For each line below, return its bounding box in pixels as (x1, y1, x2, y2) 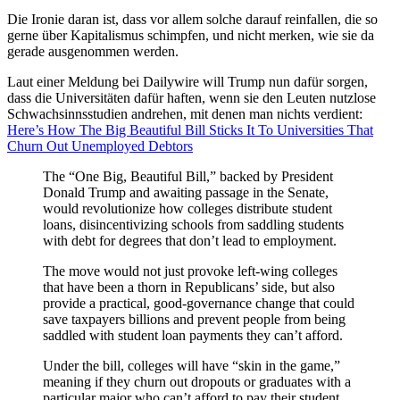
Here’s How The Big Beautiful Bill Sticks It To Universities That (7, 122, 373, 138)
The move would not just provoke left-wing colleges (43, 263, 337, 279)
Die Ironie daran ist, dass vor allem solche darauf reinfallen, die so (7, 12, 378, 28)
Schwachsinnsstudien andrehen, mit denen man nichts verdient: (7, 106, 362, 122)
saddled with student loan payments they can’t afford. (43, 328, 343, 344)
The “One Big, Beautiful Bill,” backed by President (43, 169, 333, 185)
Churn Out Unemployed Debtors (7, 138, 193, 154)
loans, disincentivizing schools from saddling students (43, 217, 344, 233)
